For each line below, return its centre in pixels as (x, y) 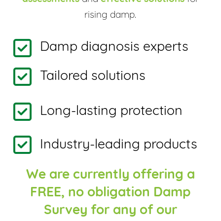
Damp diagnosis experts (114, 48)
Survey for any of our (110, 211)
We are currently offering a (110, 176)
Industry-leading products (118, 146)
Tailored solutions (92, 76)
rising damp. (110, 15)
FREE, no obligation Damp (110, 193)
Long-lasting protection (111, 111)
